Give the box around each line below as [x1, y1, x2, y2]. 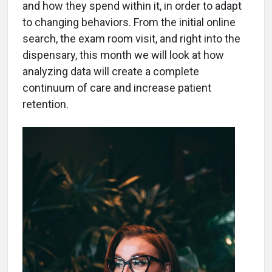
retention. [22, 98, 69, 110]
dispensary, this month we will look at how [22, 49, 224, 61]
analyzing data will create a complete [22, 65, 199, 78]
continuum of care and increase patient [22, 81, 211, 94]
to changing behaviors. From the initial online [22, 16, 236, 29]
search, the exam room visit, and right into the [22, 32, 240, 45]
